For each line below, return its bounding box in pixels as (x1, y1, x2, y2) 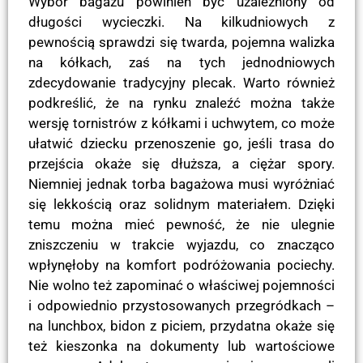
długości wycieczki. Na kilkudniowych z (28, 13, 335, 30)
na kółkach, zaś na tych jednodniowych (28, 53, 335, 70)
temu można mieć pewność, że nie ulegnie (28, 216, 335, 233)
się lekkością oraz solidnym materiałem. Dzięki (28, 195, 335, 212)
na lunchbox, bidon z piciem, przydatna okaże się (28, 317, 335, 334)
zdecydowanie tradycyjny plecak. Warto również (28, 74, 335, 91)
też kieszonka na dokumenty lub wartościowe (28, 337, 335, 354)
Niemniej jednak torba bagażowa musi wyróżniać (28, 175, 335, 192)
